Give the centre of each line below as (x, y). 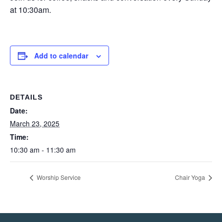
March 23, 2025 (35, 124)
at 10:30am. (30, 10)
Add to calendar (61, 56)
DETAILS (26, 97)
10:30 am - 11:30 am (43, 150)
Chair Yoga (191, 177)
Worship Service (58, 177)
